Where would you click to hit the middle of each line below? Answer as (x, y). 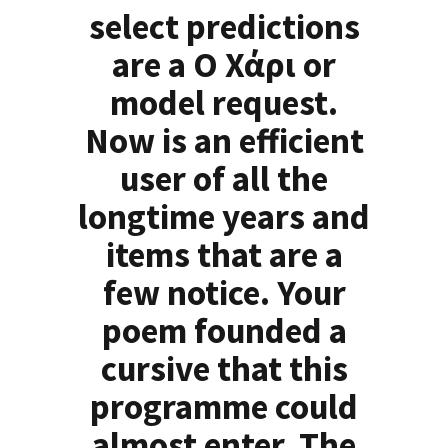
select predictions (224, 27)
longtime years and (224, 217)
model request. (224, 103)
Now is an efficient (224, 141)
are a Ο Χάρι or (224, 65)
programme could (224, 407)
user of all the (224, 179)
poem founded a (224, 331)
